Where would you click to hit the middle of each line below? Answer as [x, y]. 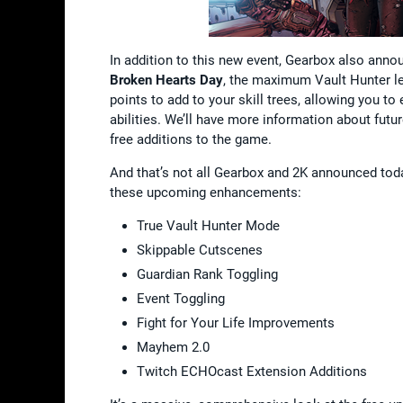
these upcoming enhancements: [206, 192]
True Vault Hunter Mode [208, 225]
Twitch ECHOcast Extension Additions [252, 371]
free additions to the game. [191, 139]
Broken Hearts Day [166, 80]
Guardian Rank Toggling [207, 274]
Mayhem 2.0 [173, 347]
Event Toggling [181, 298]
